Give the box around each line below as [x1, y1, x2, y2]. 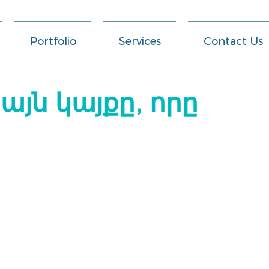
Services [118, 35, 161, 48]
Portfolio [29, 35, 76, 48]
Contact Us [203, 35, 263, 48]
